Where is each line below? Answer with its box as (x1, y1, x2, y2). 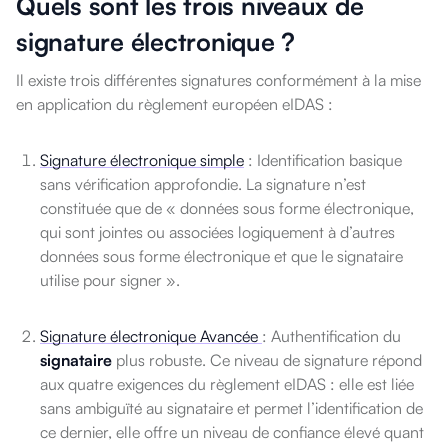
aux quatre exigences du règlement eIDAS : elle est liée (40, 374, 414, 395)
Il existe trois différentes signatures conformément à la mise (16, 70, 421, 91)
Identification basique (253, 150, 402, 171)
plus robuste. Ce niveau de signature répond (112, 350, 422, 371)
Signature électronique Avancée (40, 326, 262, 347)
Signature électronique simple (40, 150, 244, 171)
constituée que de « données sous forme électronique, (40, 198, 414, 219)
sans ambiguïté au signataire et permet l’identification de (40, 398, 423, 419)
